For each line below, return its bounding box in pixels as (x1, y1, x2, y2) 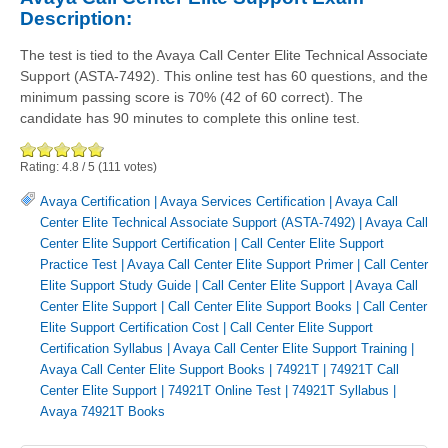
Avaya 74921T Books (40, 404, 165, 420)
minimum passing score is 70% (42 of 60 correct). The (20, 89, 363, 106)
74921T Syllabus (292, 383, 389, 399)
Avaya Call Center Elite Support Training (173, 341, 407, 357)
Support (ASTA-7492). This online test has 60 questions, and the (20, 68, 428, 85)
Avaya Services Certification (160, 194, 325, 210)
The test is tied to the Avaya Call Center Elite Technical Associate (20, 47, 428, 64)
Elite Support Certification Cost (40, 320, 219, 336)
